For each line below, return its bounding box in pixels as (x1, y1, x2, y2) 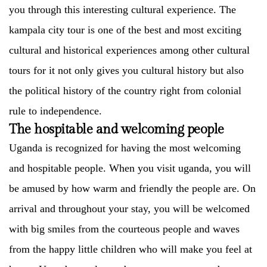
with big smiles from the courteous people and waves (9, 223, 240, 235)
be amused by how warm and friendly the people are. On (9, 182, 256, 194)
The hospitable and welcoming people (9, 122, 224, 137)
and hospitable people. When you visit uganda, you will (9, 162, 251, 174)
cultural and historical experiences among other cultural (9, 44, 250, 56)
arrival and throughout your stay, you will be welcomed (9, 203, 250, 215)
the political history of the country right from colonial (9, 85, 241, 97)
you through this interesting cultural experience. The (9, 4, 236, 15)
